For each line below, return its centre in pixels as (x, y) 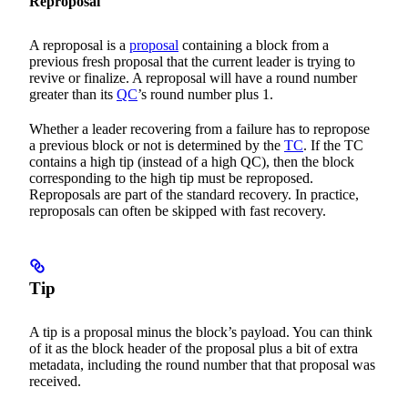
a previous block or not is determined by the (157, 145)
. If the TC (333, 145)
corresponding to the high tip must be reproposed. (171, 178)
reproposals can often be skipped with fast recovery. (178, 210)
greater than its (73, 94)
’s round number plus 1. (205, 94)
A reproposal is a (79, 45)
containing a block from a (254, 45)
